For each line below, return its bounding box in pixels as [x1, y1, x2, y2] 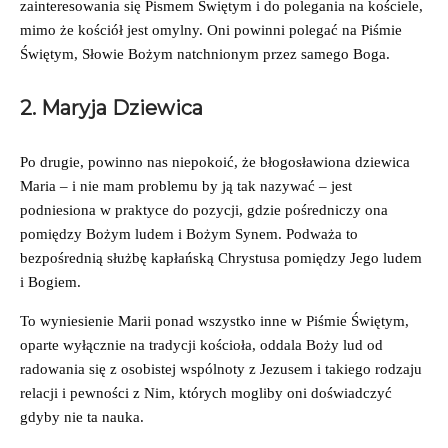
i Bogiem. [20, 273, 85, 290]
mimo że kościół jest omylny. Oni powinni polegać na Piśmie [20, 21, 402, 38]
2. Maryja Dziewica [20, 95, 203, 120]
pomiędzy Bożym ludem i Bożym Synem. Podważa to [20, 225, 358, 242]
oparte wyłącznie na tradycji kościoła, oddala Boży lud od [20, 336, 383, 353]
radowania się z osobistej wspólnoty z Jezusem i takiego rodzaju [20, 360, 422, 377]
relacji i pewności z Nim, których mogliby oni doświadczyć [20, 384, 392, 401]
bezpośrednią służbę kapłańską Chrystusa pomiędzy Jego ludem [20, 249, 422, 266]
